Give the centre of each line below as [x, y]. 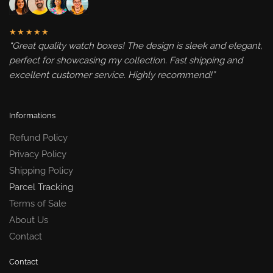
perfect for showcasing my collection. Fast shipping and [126, 61]
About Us [29, 220]
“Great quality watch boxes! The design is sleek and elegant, [136, 46]
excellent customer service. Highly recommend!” [112, 75]
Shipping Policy [41, 170]
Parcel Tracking [41, 187]
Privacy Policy [38, 154]
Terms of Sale [38, 203]
